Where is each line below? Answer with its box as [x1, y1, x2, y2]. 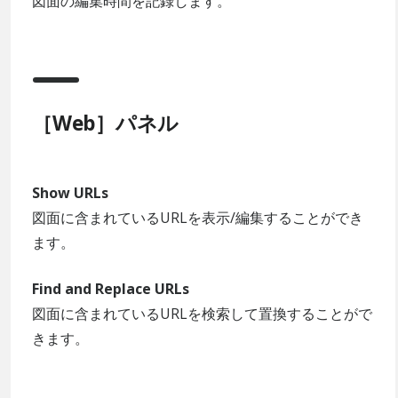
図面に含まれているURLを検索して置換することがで [32, 303, 372, 323]
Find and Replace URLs [32, 278, 189, 298]
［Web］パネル [32, 108, 179, 137]
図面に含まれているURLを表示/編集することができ [32, 207, 363, 227]
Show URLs [32, 182, 108, 203]
